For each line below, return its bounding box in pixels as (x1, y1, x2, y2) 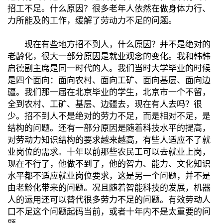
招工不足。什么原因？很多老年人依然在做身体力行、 (7, 3, 211, 13)
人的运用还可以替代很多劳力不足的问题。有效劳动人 (7, 195, 211, 205)
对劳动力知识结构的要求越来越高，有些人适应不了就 (7, 135, 211, 145)
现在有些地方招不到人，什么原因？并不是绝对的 (7, 39, 211, 49)
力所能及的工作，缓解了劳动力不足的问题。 (7, 15, 177, 25)
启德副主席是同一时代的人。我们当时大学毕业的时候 (7, 63, 211, 73)
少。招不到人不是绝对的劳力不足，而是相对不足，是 (7, 111, 211, 121)
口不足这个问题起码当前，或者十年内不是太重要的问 (7, 207, 211, 217)
